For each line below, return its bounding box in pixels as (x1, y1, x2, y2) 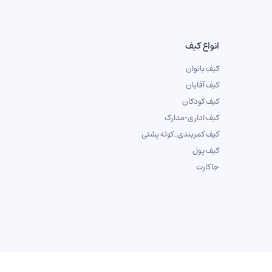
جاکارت (196, 159, 219, 174)
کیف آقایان (186, 77, 219, 92)
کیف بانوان (186, 61, 219, 76)
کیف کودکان (182, 93, 219, 109)
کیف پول (192, 143, 219, 158)
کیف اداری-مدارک (165, 110, 219, 125)
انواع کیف (185, 36, 219, 54)
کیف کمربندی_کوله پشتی (141, 126, 219, 141)
